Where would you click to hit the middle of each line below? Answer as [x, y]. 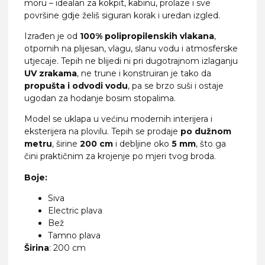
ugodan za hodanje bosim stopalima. [100, 98]
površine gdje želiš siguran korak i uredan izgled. [122, 15]
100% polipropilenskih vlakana [147, 36]
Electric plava [75, 211]
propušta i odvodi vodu [76, 86]
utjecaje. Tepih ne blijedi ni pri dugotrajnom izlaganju [131, 61]
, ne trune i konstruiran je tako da [144, 74]
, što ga [211, 144]
